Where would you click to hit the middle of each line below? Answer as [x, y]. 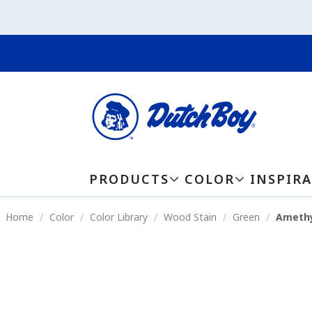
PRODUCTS [129, 179]
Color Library [119, 217]
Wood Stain [190, 217]
